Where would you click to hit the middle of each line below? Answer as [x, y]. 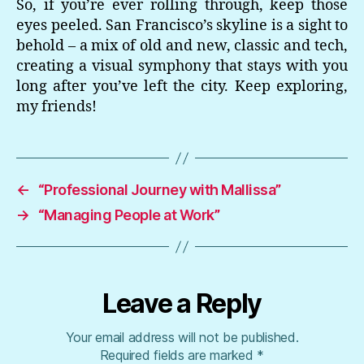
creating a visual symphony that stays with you [182, 66]
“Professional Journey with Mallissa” [159, 190]
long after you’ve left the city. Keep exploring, [182, 87]
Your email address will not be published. [182, 337]
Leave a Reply [182, 303]
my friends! [56, 107]
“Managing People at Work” [129, 215]
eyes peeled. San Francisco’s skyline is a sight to [182, 26]
